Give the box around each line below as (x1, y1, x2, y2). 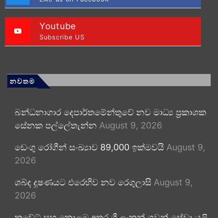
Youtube (39, 20, 76, 31)
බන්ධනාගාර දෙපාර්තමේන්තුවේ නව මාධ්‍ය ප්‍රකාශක (15, 107, 206, 117)
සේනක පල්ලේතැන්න (15, 120, 97, 130)
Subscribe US (39, 33, 85, 41)
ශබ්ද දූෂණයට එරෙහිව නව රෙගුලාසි (15, 177, 151, 187)
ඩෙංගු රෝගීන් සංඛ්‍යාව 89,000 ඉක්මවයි (15, 142, 164, 152)
